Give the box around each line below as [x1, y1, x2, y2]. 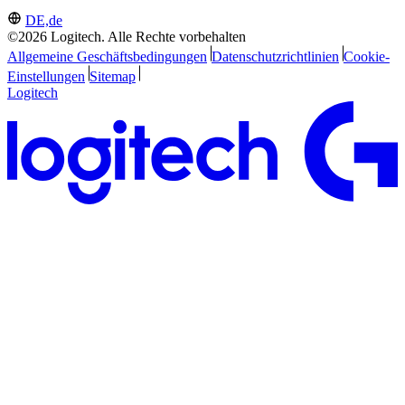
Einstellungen [7, 68, 85, 84]
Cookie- [343, 48, 390, 64]
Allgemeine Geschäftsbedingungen [7, 48, 207, 64]
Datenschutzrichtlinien [211, 48, 339, 64]
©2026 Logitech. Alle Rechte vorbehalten [7, 28, 246, 44]
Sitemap [89, 68, 136, 84]
